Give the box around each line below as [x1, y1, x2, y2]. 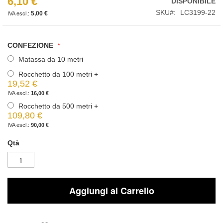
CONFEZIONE [7, 41, 53, 49]
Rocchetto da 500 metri [18, 102, 94, 110]
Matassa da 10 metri [18, 55, 83, 63]
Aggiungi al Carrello [69, 184, 154, 197]
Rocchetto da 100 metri [18, 70, 94, 78]
